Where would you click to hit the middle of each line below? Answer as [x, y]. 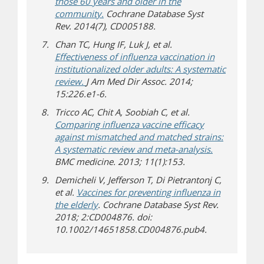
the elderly [76, 204]
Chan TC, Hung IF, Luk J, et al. [113, 44]
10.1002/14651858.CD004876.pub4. [132, 229]
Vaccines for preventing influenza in [148, 192]
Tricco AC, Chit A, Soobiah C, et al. [122, 112]
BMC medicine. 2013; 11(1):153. [120, 161]
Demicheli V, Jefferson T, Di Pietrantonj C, [138, 180]
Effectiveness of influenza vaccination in [135, 57]
